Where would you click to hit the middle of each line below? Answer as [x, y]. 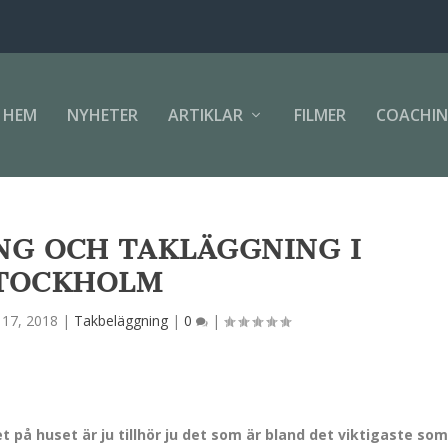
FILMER [319, 115]
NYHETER [102, 115]
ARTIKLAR [205, 115]
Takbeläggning [120, 320]
